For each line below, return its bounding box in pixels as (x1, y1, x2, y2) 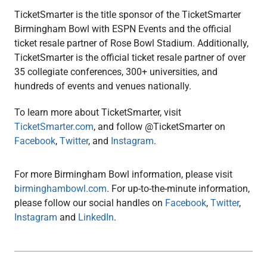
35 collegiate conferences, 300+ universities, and (14, 66, 218, 77)
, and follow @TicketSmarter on (93, 120, 225, 132)
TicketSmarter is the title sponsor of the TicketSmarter (14, 8, 241, 20)
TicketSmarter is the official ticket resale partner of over (14, 51, 246, 63)
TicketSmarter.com (14, 120, 94, 132)
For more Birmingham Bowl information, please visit (14, 168, 232, 180)
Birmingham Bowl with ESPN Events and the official (14, 23, 231, 35)
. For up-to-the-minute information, (106, 182, 250, 194)
